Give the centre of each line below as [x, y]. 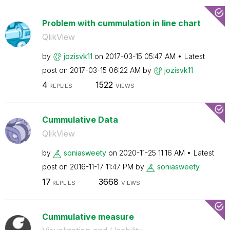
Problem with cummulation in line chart [121, 23]
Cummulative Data [80, 120]
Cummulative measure [88, 216]
